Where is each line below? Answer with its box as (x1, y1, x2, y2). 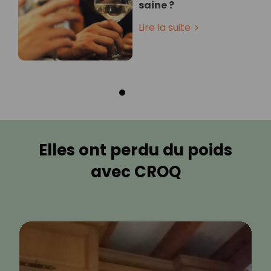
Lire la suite (139, 21, 191, 35)
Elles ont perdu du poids (39, 139, 232, 162)
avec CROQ (90, 161, 181, 183)
